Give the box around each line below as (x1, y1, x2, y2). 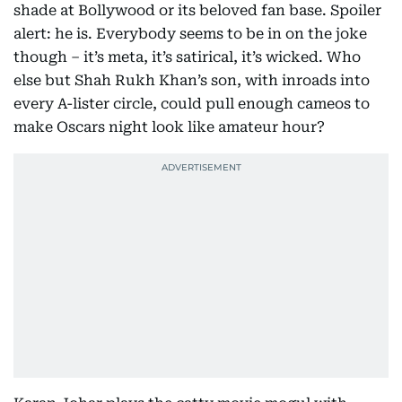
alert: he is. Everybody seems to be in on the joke (13, 25, 367, 42)
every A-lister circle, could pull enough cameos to (13, 95, 370, 112)
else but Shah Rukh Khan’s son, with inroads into (13, 72, 370, 89)
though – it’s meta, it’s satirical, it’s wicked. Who (13, 48, 361, 66)
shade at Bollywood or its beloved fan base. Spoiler (13, 2, 381, 19)
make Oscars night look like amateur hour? (13, 118, 325, 135)
